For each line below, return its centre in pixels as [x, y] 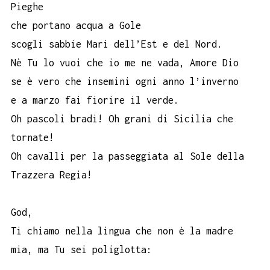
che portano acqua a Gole [76, 25]
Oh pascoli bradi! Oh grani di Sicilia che [122, 118]
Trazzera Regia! [52, 174]
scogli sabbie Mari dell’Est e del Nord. [117, 44]
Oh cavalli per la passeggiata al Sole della [127, 156]
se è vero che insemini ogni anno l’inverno [125, 81]
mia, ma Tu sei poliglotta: [81, 250]
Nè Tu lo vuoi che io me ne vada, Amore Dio [125, 62]
